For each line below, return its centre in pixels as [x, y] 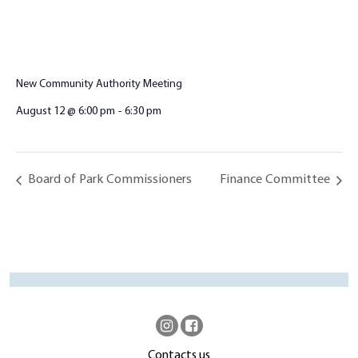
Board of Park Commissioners [108, 179]
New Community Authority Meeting [99, 84]
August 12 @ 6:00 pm [66, 111]
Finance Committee [276, 179]
